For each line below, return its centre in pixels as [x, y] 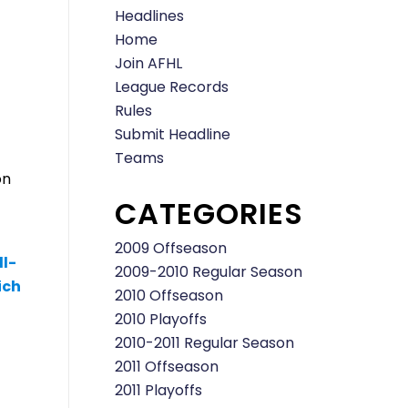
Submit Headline [173, 134]
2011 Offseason [167, 366]
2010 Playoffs [161, 319]
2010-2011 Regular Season [204, 342]
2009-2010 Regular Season [209, 271]
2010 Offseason [169, 295]
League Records [172, 87]
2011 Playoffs [158, 390]
